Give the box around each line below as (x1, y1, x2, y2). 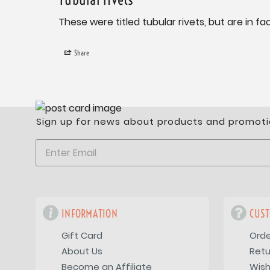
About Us (61, 245, 103, 258)
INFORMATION (61, 207, 118, 221)
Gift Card (61, 229, 103, 242)
